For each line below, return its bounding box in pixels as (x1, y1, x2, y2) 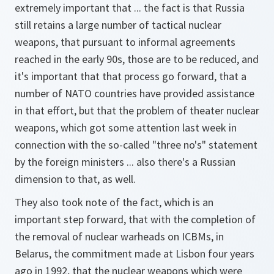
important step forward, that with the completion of (15, 212, 256, 226)
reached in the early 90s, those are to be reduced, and (15, 52, 259, 66)
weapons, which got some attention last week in (15, 120, 237, 135)
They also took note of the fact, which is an (15, 195, 213, 209)
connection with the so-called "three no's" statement (15, 138, 257, 152)
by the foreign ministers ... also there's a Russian (15, 155, 235, 169)
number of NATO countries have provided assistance (15, 86, 254, 100)
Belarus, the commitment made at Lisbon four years (15, 246, 254, 261)
